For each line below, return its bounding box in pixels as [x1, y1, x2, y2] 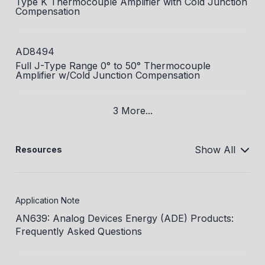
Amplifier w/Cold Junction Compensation [15, 69, 200, 82]
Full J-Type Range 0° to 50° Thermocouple [15, 60, 211, 72]
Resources [15, 144, 62, 155]
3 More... [112, 105, 153, 117]
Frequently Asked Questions [15, 225, 142, 238]
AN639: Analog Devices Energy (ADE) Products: [15, 212, 234, 225]
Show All [195, 144, 235, 156]
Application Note [15, 195, 80, 206]
